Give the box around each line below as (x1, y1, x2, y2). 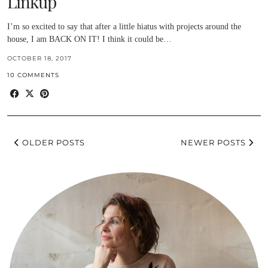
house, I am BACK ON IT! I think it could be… (7, 34, 172, 44)
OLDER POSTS (20, 137, 85, 147)
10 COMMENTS (7, 71, 59, 79)
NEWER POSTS (181, 137, 248, 147)
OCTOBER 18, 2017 (7, 54, 72, 62)
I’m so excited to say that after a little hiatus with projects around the (7, 22, 241, 31)
